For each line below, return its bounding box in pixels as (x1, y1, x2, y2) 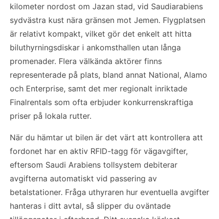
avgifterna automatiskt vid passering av (10, 173, 157, 183)
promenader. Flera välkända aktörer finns (10, 56, 162, 66)
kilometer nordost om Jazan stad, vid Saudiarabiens (10, 1, 203, 11)
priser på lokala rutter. (10, 110, 91, 121)
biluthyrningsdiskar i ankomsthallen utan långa (10, 42, 181, 52)
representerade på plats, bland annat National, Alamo (10, 69, 207, 80)
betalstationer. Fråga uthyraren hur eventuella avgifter (10, 187, 209, 197)
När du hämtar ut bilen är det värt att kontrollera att (10, 132, 203, 142)
